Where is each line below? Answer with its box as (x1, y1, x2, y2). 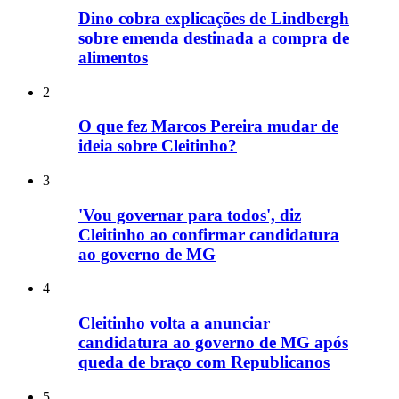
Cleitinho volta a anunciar (78, 313, 270, 333)
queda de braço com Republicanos (78, 353, 330, 372)
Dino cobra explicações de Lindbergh (78, 8, 349, 28)
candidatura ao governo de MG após (78, 333, 348, 353)
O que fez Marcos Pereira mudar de (78, 117, 338, 136)
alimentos (78, 47, 148, 67)
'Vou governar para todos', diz (78, 205, 301, 224)
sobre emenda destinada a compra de (78, 28, 349, 47)
